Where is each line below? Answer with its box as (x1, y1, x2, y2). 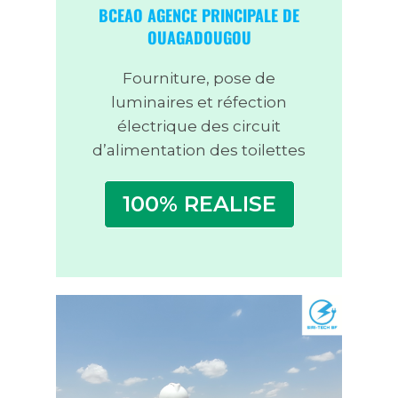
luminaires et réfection (111, 93, 287, 112)
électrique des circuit (117, 117, 281, 136)
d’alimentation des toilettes (92, 141, 306, 160)
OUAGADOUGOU (147, 26, 251, 50)
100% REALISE (122, 191, 276, 218)
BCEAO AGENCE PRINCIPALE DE (99, 4, 299, 28)
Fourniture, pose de (123, 69, 275, 88)
